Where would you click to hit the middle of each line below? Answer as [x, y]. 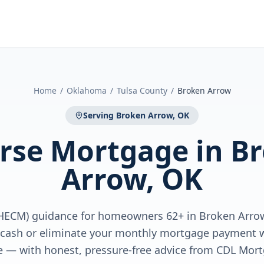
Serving [100, 115]
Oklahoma [86, 90]
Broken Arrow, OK [153, 115]
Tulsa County [142, 90]
